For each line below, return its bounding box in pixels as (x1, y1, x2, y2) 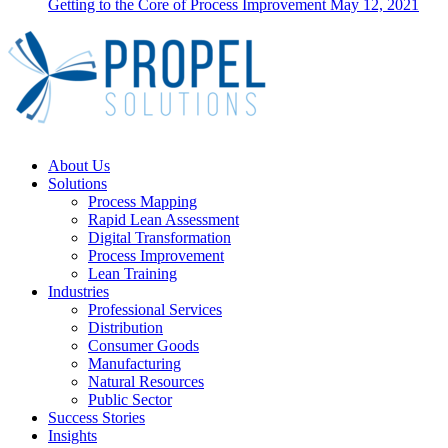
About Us (48, 157, 110, 175)
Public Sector (88, 391, 172, 409)
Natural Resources (88, 373, 204, 391)
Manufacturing (88, 355, 181, 373)
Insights (48, 427, 97, 445)
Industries (48, 283, 109, 301)
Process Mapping (88, 193, 197, 211)
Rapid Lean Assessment (88, 211, 239, 229)
